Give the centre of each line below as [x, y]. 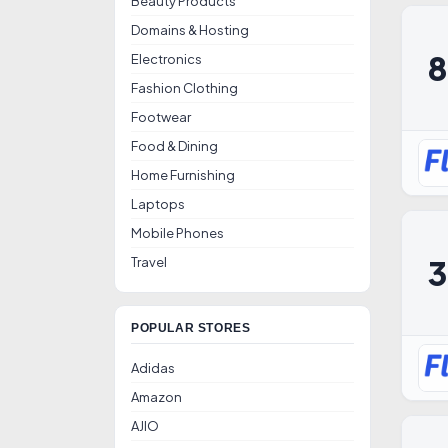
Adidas [153, 368]
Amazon [156, 397]
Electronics [166, 59]
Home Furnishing [183, 175]
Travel [149, 262]
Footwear [161, 117]
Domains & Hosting [190, 30]
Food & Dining [174, 146]
